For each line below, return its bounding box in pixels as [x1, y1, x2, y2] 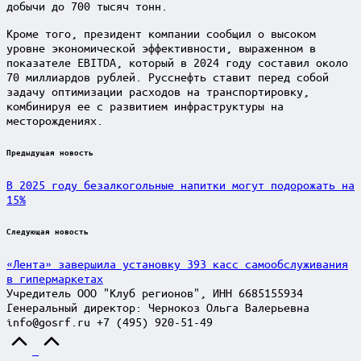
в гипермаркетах [6, 270, 103, 285]
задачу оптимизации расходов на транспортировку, [6, 83, 309, 98]
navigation [6, 165, 102, 185]
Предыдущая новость [6, 147, 93, 157]
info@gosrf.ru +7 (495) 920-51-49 [6, 313, 213, 329]
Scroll [64, 327, 102, 342]
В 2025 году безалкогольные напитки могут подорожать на [6, 176, 355, 192]
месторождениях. [6, 112, 103, 127]
